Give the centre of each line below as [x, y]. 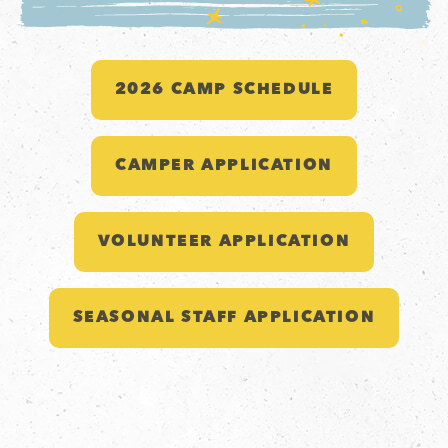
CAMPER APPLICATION [224, 165]
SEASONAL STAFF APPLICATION [224, 317]
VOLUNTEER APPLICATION [224, 241]
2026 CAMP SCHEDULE [224, 89]
